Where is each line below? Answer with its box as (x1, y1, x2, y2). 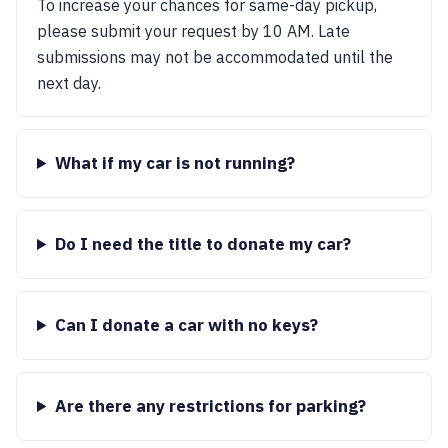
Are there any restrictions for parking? (54, 395, 366, 417)
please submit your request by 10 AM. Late (37, 21, 350, 41)
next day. (37, 73, 101, 93)
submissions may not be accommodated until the (37, 47, 393, 67)
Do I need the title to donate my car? (54, 233, 351, 255)
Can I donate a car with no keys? (54, 314, 318, 336)
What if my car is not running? (54, 152, 295, 174)
